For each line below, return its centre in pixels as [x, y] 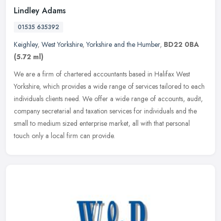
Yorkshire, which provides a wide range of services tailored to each [109, 86]
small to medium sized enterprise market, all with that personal [102, 123]
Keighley [26, 44]
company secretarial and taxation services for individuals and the [105, 111]
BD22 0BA [181, 44]
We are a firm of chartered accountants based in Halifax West [102, 74]
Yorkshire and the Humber [123, 44]
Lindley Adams [40, 10]
